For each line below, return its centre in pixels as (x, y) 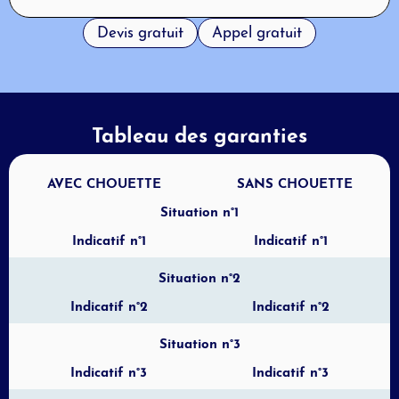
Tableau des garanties (199, 133)
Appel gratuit (257, 31)
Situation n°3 (199, 342)
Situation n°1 (199, 210)
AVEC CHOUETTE (104, 182)
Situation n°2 (199, 276)
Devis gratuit (140, 31)
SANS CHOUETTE (295, 182)
